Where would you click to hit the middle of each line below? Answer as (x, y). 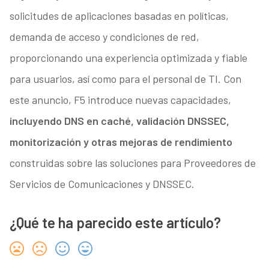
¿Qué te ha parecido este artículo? (115, 223)
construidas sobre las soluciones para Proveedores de (132, 163)
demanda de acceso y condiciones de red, (104, 37)
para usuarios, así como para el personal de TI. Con (125, 79)
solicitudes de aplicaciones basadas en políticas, (119, 16)
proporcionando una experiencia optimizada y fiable (128, 58)
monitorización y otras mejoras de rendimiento (121, 142)
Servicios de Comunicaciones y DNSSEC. (102, 184)
